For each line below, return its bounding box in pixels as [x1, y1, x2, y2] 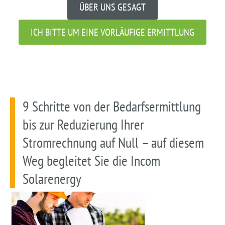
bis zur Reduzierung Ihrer [23, 115, 144, 134]
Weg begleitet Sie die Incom [23, 151, 160, 170]
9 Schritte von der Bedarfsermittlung [23, 96, 201, 116]
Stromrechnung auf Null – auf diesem [23, 133, 204, 152]
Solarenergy [23, 169, 81, 188]
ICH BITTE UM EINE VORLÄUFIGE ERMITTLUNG [31, 25, 194, 39]
